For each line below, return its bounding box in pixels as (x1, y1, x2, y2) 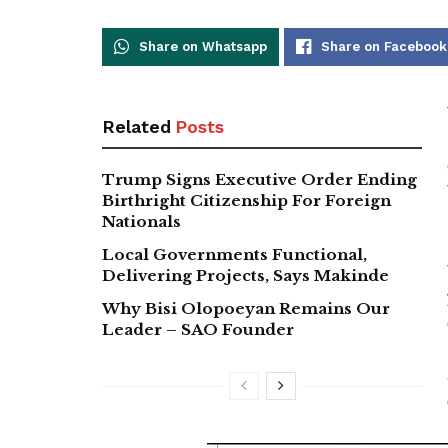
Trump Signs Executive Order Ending (102, 169, 417, 189)
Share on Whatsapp (139, 38, 267, 54)
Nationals (102, 211, 181, 231)
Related (102, 115, 171, 137)
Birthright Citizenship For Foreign (102, 190, 391, 210)
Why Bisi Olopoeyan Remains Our (102, 298, 390, 318)
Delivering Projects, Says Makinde (102, 265, 389, 285)
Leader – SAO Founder (102, 319, 294, 339)
